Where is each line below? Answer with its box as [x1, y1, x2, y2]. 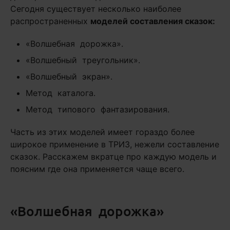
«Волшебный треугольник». [26, 55, 140, 65]
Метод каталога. [26, 88, 95, 98]
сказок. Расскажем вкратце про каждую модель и [10, 151, 217, 162]
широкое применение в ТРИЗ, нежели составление [10, 139, 219, 149]
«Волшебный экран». [26, 71, 112, 82]
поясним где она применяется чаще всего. [10, 164, 184, 174]
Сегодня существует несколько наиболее [10, 4, 181, 14]
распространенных [10, 16, 90, 26]
